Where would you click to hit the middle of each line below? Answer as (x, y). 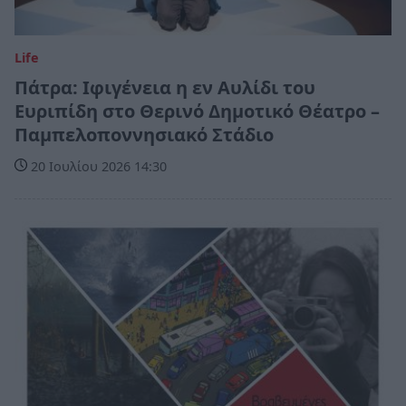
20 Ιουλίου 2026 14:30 (97, 167)
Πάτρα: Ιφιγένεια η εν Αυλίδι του (165, 88)
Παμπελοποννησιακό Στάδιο (144, 135)
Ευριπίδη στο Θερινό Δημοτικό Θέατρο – (197, 111)
